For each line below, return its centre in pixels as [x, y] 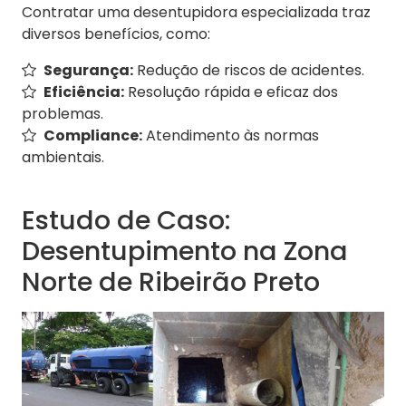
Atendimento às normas [231, 136]
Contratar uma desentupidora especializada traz [196, 13]
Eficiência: [84, 92]
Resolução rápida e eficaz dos [231, 92]
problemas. [63, 114]
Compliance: [93, 136]
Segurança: [88, 71]
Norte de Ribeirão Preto [171, 282]
